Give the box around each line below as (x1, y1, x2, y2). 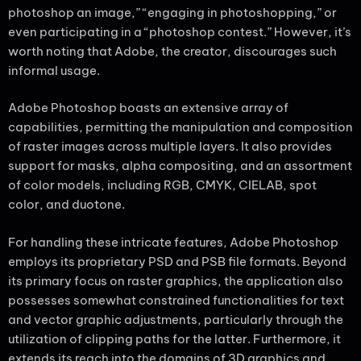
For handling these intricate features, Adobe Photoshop (8, 234, 338, 250)
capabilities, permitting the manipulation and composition (8, 119, 353, 135)
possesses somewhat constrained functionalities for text (8, 292, 344, 308)
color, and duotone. (8, 197, 125, 212)
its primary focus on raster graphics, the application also (8, 272, 343, 288)
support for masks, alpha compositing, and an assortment (8, 158, 352, 173)
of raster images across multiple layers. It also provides (8, 139, 332, 154)
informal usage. (8, 62, 100, 78)
